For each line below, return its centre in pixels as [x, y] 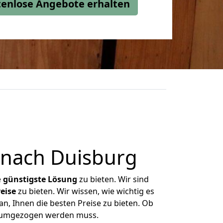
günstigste [24, 179]
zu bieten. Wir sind [113, 179]
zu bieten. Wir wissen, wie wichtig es [85, 191]
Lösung [62, 179]
